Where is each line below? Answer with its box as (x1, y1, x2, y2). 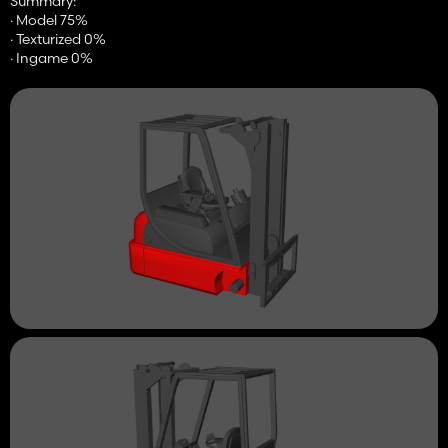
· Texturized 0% (10, 30, 106, 49)
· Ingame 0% (10, 49, 93, 68)
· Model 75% (10, 11, 88, 30)
